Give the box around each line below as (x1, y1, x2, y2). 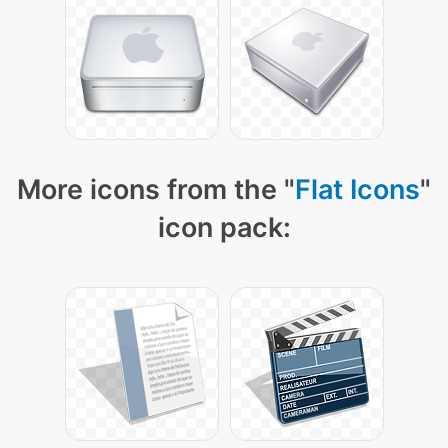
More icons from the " (17, 173, 295, 206)
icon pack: (157, 211, 291, 244)
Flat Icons (295, 173, 420, 206)
